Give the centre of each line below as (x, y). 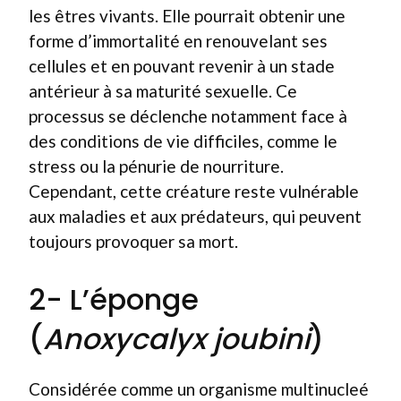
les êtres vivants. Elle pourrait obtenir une (187, 16)
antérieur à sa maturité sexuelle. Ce (163, 91)
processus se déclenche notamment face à (188, 116)
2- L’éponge (114, 299)
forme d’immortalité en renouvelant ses (178, 41)
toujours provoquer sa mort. (133, 241)
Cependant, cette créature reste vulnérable (194, 191)
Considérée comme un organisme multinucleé (199, 388)
